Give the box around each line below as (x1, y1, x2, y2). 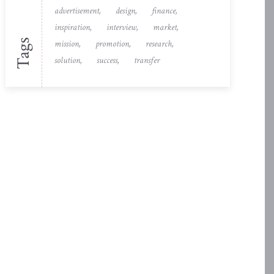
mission (54, 37, 80, 50)
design (116, 4, 136, 17)
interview (106, 21, 137, 33)
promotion (95, 37, 130, 50)
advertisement (54, 4, 100, 17)
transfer (134, 54, 160, 66)
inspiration (54, 21, 91, 33)
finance (152, 4, 176, 17)
